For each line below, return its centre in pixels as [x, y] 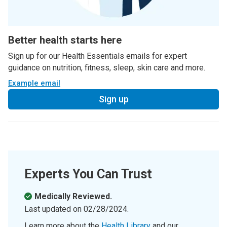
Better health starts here [65, 40]
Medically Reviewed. [73, 197]
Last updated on [54, 209]
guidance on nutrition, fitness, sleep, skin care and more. [107, 68]
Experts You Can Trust [88, 174]
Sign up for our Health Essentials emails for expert [98, 56]
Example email [34, 83]
